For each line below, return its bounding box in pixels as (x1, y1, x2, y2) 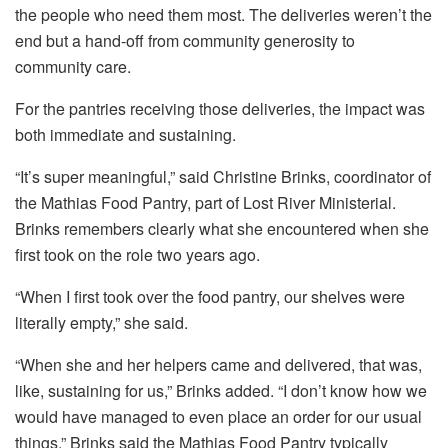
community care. (15, 55, 131, 79)
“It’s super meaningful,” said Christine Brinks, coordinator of (15, 165, 431, 189)
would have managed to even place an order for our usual (15, 405, 422, 429)
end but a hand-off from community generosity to (15, 29, 355, 53)
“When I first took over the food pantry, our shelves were (15, 285, 405, 309)
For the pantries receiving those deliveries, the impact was (15, 97, 425, 121)
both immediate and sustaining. (15, 123, 236, 147)
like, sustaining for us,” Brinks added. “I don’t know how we (15, 379, 427, 403)
